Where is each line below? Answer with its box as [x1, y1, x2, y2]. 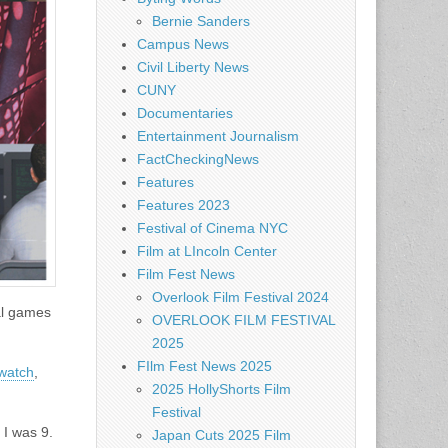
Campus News [137, 36, 229, 52]
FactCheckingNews [137, 151, 259, 167]
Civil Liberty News [137, 59, 249, 75]
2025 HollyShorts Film [152, 381, 291, 397]
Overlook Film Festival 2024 [152, 289, 329, 305]
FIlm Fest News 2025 [137, 358, 272, 374]
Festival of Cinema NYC [137, 220, 288, 236]
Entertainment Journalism [137, 128, 299, 144]
